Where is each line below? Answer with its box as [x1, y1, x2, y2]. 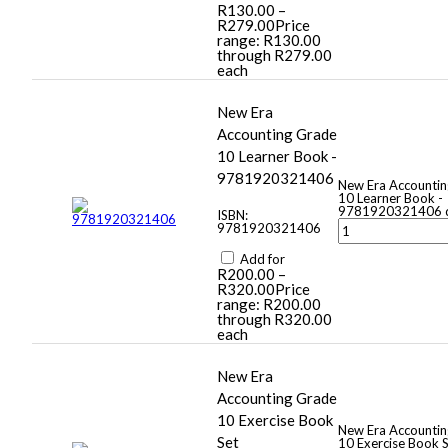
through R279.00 [217, 46, 332, 65]
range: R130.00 [217, 31, 321, 50]
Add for [237, 251, 285, 268]
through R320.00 [217, 310, 332, 329]
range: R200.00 [217, 295, 321, 314]
